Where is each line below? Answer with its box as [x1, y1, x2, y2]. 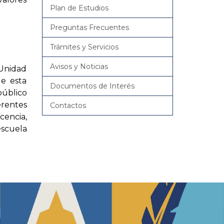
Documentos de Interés [49, 81, 134, 90]
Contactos [49, 101, 86, 110]
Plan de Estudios [49, 3, 108, 12]
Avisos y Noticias [49, 62, 108, 71]
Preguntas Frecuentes [49, 23, 129, 32]
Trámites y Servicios [49, 42, 118, 51]
